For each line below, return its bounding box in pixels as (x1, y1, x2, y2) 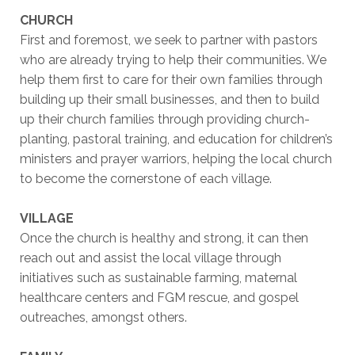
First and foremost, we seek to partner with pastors (20, 32, 318, 48)
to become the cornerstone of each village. (20, 170, 272, 186)
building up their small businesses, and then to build (20, 91, 319, 107)
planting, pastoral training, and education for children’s (20, 131, 333, 147)
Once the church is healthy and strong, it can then (20, 230, 308, 246)
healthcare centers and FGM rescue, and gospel (20, 289, 299, 305)
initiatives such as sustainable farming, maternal (20, 269, 297, 285)
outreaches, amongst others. (20, 309, 187, 325)
